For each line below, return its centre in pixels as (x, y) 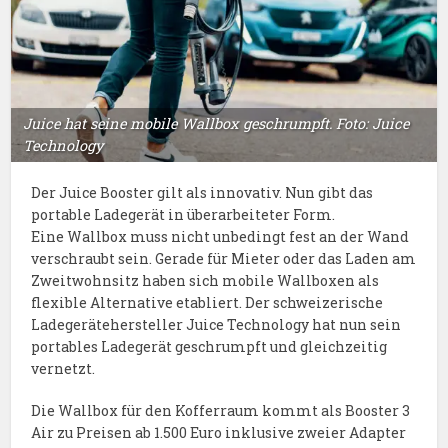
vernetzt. (63, 368)
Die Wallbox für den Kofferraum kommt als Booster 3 (221, 410)
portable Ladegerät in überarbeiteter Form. (183, 214)
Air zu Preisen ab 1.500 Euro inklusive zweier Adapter (219, 432)
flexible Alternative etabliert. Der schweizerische (207, 302)
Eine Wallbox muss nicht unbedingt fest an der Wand (220, 236)
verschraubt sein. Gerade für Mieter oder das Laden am (224, 258)
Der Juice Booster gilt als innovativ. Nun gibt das (202, 192)
